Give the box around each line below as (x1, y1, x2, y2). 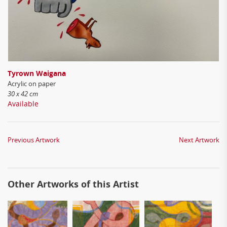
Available (8, 99, 39, 108)
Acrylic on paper (8, 79, 56, 88)
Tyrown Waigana (8, 68, 66, 78)
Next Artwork (179, 135, 219, 144)
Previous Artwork (8, 135, 60, 144)
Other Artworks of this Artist (8, 178, 139, 191)
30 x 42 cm (8, 89, 38, 98)
